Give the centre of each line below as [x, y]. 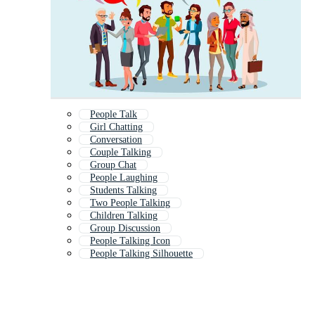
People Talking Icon [130, 241]
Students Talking [123, 191]
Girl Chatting [116, 127]
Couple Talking [121, 153]
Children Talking [124, 216]
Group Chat [113, 165]
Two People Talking [130, 203]
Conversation [116, 140]
